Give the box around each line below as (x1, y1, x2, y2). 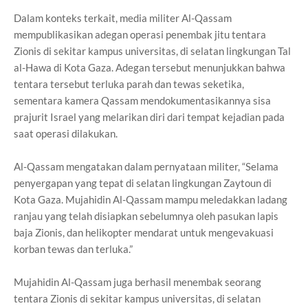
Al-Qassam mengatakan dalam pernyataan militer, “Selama (14, 160, 278, 173)
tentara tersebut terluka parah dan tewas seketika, (14, 78, 244, 90)
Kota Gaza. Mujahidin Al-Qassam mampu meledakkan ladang (14, 193, 287, 206)
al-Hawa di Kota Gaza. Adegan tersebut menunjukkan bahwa (14, 61, 285, 74)
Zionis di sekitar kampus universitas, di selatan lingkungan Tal (14, 45, 291, 57)
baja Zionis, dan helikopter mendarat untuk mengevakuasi (14, 226, 274, 239)
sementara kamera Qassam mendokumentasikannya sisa (14, 94, 271, 107)
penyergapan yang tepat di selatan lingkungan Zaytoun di (14, 177, 272, 189)
